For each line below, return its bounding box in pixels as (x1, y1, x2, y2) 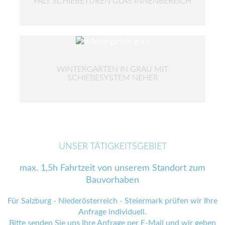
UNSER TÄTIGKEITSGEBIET (58, 142, 167, 151)
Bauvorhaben (86, 176, 139, 185)
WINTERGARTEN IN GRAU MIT (57, 65, 168, 73)
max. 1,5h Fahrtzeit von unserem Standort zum (20, 164, 205, 173)
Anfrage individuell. (78, 207, 147, 216)
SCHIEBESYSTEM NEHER (67, 73, 158, 82)
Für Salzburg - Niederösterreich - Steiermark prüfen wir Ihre (8, 196, 217, 205)
